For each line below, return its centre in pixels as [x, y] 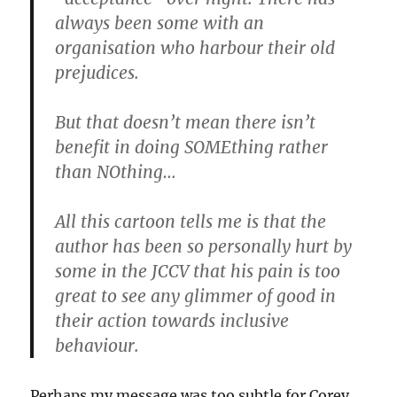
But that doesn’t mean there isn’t [186, 122]
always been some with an [160, 23]
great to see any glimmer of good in [196, 296]
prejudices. [97, 72]
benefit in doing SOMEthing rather [192, 147]
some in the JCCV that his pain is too [198, 271]
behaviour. [97, 345]
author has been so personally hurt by [204, 246]
